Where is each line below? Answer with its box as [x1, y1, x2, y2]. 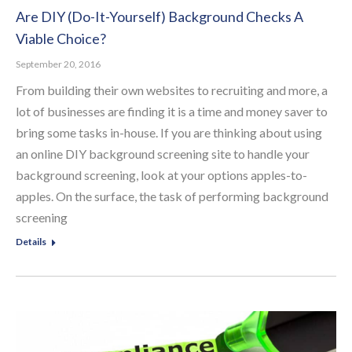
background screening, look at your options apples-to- [16, 167, 307, 183]
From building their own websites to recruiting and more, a [16, 82, 328, 98]
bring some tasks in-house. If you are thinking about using [16, 125, 322, 141]
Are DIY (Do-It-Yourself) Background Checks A [16, 8, 303, 26]
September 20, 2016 [16, 58, 101, 71]
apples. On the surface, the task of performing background [16, 189, 328, 204]
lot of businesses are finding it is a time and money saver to [16, 104, 328, 119]
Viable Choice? [16, 30, 106, 48]
